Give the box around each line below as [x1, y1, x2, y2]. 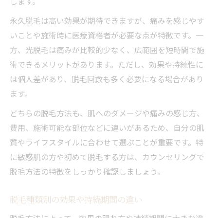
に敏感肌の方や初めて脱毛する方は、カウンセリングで [10, 150, 204, 163]
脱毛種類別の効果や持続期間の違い [10, 193, 142, 205]
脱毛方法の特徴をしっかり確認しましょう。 [10, 165, 165, 177]
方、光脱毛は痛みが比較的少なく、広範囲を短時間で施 [10, 43, 204, 55]
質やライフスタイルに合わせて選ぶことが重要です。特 [10, 136, 203, 148]
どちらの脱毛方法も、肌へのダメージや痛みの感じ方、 [10, 107, 204, 119]
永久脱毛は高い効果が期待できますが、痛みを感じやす [10, 14, 204, 26]
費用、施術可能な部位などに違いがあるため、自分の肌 [10, 121, 204, 133]
